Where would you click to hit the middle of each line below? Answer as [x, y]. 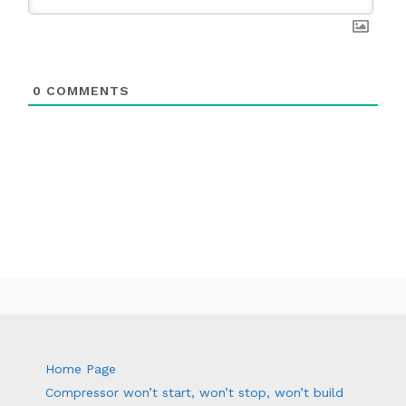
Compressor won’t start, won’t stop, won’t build [194, 393]
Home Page [81, 369]
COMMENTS [86, 91]
